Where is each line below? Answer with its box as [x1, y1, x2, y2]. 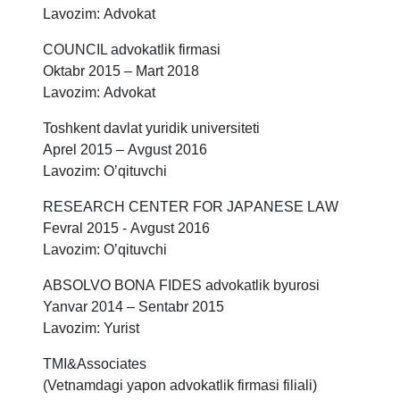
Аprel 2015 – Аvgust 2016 [43, 142, 207, 158]
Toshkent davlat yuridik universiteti [43, 121, 263, 137]
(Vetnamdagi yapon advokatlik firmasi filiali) [43, 378, 321, 394]
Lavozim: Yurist [43, 321, 139, 337]
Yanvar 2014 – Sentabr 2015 [43, 299, 224, 315]
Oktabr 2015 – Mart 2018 [43, 63, 199, 79]
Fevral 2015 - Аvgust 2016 [43, 221, 210, 237]
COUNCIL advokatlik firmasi [43, 42, 224, 58]
